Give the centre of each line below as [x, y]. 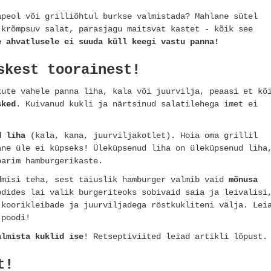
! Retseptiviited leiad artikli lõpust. [175, 237]
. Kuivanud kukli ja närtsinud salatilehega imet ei [137, 104]
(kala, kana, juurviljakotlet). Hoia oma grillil [142, 136]
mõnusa [243, 180]
